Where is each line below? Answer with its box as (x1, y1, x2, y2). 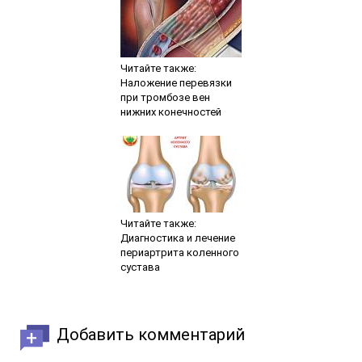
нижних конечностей (120, 105, 221, 118)
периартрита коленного (120, 246, 239, 259)
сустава (120, 260, 160, 273)
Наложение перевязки (120, 76, 232, 89)
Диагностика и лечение (120, 231, 235, 244)
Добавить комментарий (57, 324, 246, 344)
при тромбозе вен (120, 90, 210, 103)
